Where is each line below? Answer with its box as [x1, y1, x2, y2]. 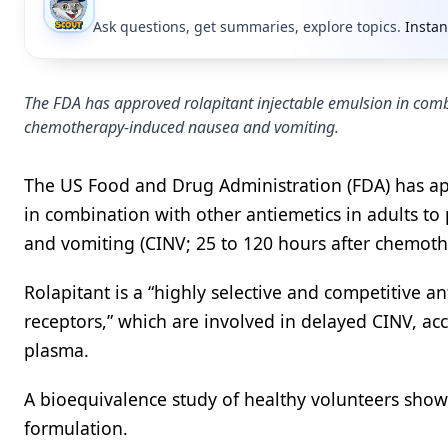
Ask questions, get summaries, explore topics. [93, 17, 401, 36]
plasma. [24, 338, 89, 362]
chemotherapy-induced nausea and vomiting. [24, 116, 339, 138]
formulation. [24, 416, 128, 440]
